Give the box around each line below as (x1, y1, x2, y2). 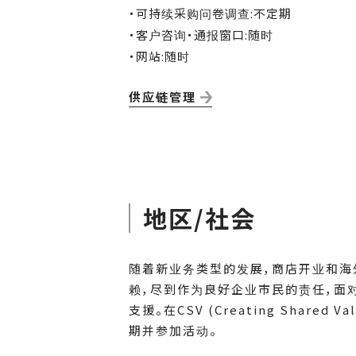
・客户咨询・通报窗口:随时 (129, 26, 273, 44)
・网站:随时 (129, 48, 190, 65)
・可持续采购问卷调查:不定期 (129, 5, 292, 22)
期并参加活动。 (129, 322, 218, 339)
